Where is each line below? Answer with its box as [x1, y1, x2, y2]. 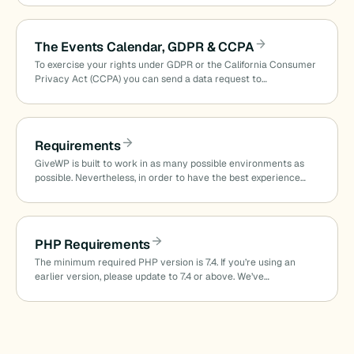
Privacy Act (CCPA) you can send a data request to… [34, 72, 267, 85]
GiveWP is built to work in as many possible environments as [34, 156, 304, 170]
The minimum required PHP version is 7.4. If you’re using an [34, 255, 296, 269]
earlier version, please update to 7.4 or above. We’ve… [34, 269, 269, 283]
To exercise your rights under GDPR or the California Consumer [34, 58, 316, 71]
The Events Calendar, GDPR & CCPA [34, 38, 254, 55]
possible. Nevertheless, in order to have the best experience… [34, 171, 306, 184]
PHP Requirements [34, 235, 151, 253]
